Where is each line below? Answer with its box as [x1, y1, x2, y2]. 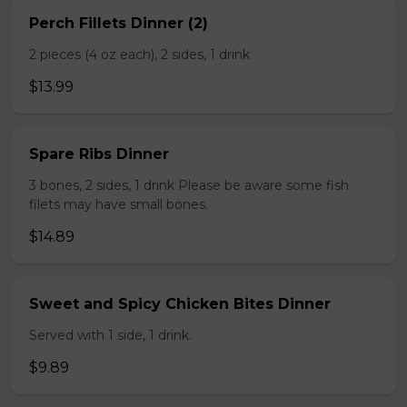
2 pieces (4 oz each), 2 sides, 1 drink [29, 46, 250, 63]
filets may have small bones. [29, 196, 208, 213]
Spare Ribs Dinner [29, 145, 169, 163]
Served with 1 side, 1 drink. [29, 327, 192, 343]
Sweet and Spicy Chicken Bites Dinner [29, 295, 331, 313]
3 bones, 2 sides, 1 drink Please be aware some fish [29, 177, 349, 194]
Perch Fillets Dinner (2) [29, 15, 208, 32]
